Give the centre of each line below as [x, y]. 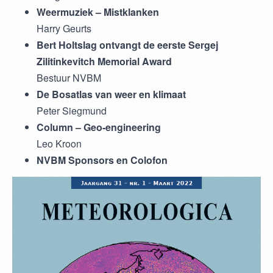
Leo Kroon [59, 144]
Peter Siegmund [72, 111]
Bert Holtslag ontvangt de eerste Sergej [127, 45]
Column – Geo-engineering [99, 127]
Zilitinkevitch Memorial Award [104, 61]
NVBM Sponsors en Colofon [102, 160]
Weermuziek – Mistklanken [98, 12]
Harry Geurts [64, 28]
